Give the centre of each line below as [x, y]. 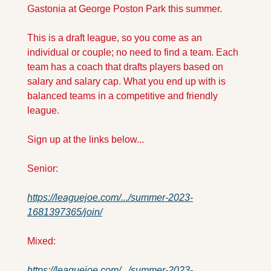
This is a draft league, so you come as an [115, 38]
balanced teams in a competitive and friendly [122, 96]
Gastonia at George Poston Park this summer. [126, 8]
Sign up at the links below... [86, 139]
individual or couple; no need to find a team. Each [133, 52]
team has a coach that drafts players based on [125, 67]
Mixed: [41, 241]
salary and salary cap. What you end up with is [126, 81]
